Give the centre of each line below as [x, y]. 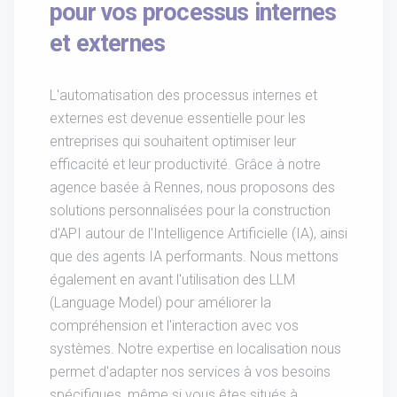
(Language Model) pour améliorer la [160, 303]
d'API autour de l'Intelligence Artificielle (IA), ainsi [198, 234]
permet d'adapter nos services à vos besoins [190, 372]
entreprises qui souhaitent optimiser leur [173, 142]
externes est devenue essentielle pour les [178, 119]
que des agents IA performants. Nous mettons [194, 257]
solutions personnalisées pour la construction [190, 211]
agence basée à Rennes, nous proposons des [192, 188]
